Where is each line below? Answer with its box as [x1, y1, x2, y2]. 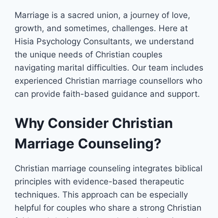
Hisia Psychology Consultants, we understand [15, 36, 194, 46]
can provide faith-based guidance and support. [15, 89, 200, 99]
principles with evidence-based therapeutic [15, 177, 184, 186]
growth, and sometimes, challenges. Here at [15, 23, 188, 33]
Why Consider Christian [15, 115, 173, 131]
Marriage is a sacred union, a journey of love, [15, 10, 190, 20]
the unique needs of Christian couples [15, 49, 163, 59]
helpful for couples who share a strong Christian [15, 203, 201, 213]
